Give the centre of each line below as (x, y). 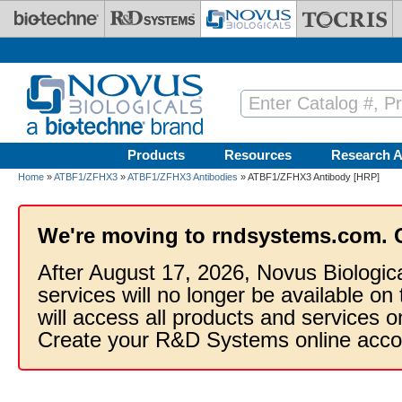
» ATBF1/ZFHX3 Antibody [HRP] (309, 177)
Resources (258, 155)
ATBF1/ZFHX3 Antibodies (183, 177)
